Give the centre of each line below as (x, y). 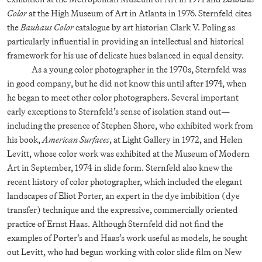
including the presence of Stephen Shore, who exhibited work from (130, 125)
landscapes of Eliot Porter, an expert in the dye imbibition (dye (123, 195)
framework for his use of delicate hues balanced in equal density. (125, 55)
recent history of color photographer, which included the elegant (125, 181)
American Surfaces (76, 139)
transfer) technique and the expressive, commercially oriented (123, 209)
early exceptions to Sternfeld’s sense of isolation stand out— (118, 111)
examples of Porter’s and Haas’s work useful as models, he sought (127, 237)
